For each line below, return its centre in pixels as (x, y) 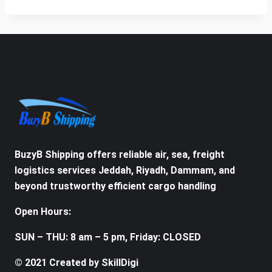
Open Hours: (43, 212)
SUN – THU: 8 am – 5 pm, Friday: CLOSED (108, 237)
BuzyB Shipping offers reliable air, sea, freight (120, 155)
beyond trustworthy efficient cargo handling (115, 186)
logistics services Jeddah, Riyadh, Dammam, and (125, 171)
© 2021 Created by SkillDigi (76, 263)
